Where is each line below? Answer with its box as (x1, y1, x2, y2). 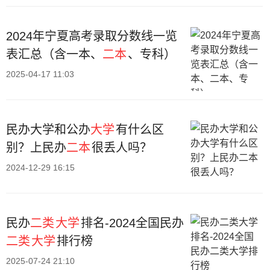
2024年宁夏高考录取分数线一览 (6, 30, 177, 43)
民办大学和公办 (6, 123, 90, 136)
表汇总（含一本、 (6, 48, 102, 61)
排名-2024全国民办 (81, 216, 184, 230)
